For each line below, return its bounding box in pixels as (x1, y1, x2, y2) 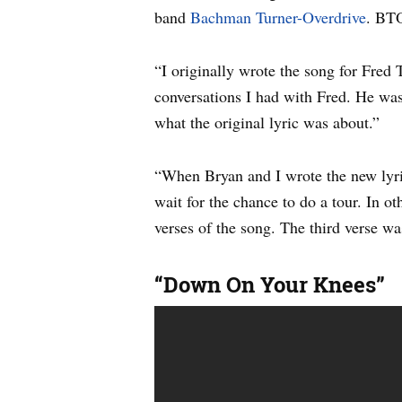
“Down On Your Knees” (154, 269, 385, 299)
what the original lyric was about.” (154, 110, 380, 133)
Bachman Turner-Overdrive (190, 5, 366, 28)
